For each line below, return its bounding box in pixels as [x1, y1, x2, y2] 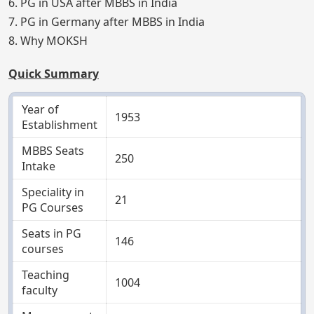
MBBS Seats [22, 143, 84, 159]
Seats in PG [22, 226, 81, 242]
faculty [22, 282, 57, 299]
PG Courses [22, 200, 83, 216]
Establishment [22, 117, 97, 133]
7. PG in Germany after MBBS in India [8, 14, 205, 30]
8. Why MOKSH [8, 33, 88, 49]
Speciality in [22, 184, 84, 200]
